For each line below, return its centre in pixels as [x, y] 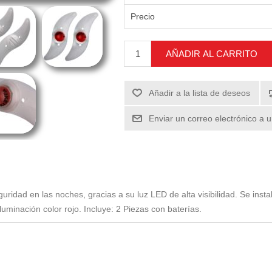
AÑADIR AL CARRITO [212, 54]
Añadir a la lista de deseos [200, 93]
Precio [143, 17]
